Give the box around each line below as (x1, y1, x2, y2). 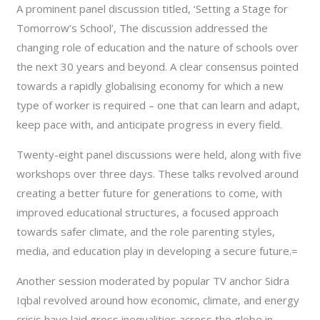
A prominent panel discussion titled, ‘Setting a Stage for (16, 1, 289, 16)
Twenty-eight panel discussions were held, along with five (16, 147, 302, 162)
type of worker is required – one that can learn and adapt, (16, 98, 301, 113)
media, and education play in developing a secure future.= (16, 244, 299, 259)
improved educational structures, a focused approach (16, 205, 279, 220)
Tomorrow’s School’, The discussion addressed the (16, 21, 269, 36)
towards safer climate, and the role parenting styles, (16, 224, 276, 239)
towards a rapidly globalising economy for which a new (16, 79, 284, 94)
